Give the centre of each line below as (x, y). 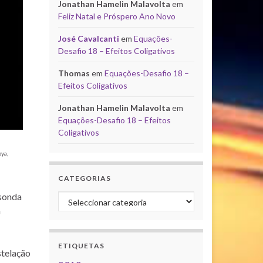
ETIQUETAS (81, 245)
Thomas (74, 73)
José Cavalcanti (88, 38)
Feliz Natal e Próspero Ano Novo (117, 16)
